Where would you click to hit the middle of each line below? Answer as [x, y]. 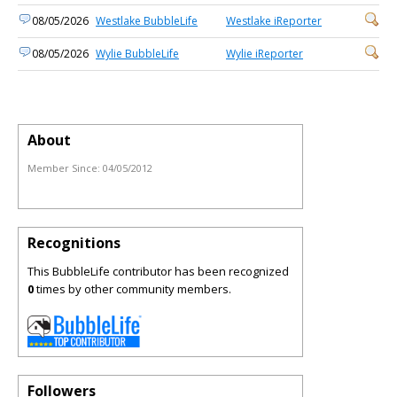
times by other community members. [132, 289]
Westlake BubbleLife [147, 21]
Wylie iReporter [265, 54]
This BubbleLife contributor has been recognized [158, 271]
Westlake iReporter [274, 21]
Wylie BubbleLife [137, 54]
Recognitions [74, 243]
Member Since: [65, 168]
